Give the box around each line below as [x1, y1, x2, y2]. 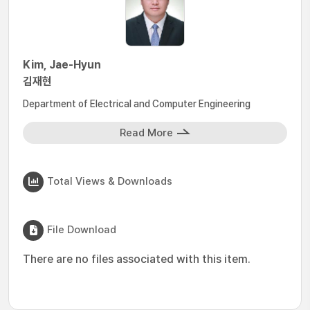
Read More [120, 127, 173, 139]
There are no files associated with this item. [23, 253, 250, 266]
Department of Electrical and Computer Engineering [23, 98, 250, 109]
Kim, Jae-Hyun [23, 58, 101, 71]
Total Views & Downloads [47, 174, 172, 188]
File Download [47, 223, 116, 236]
